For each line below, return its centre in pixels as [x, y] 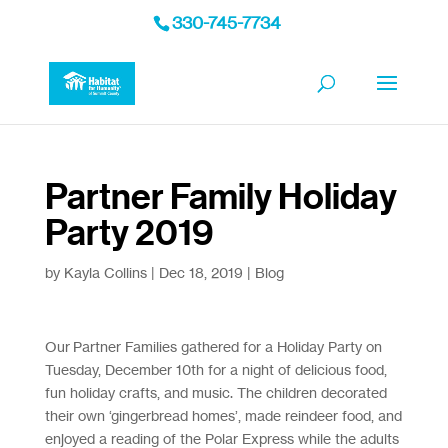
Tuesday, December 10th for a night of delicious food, [215, 369]
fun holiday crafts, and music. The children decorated [215, 392]
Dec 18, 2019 [200, 272]
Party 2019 [128, 233]
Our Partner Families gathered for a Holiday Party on [213, 346]
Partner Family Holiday [220, 197]
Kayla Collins [105, 272]
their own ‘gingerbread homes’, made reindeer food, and [223, 415]
